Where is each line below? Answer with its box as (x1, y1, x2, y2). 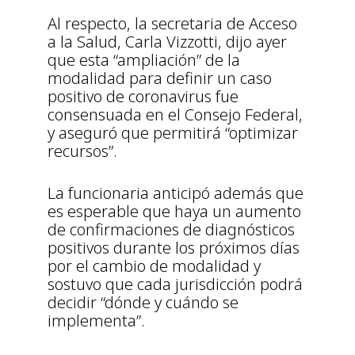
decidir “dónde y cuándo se (48, 292, 239, 314)
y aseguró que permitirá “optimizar (48, 122, 298, 144)
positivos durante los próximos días (48, 237, 300, 259)
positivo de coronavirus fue (48, 86, 239, 108)
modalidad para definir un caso (48, 67, 272, 90)
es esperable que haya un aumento (48, 200, 301, 223)
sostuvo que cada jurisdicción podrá (48, 273, 303, 296)
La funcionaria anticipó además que (48, 182, 303, 204)
